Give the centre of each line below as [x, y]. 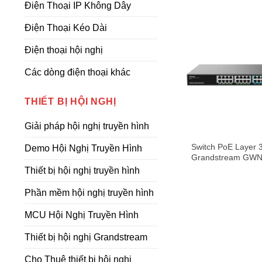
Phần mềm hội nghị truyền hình [89, 193]
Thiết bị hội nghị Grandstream [86, 237]
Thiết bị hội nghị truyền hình [82, 170]
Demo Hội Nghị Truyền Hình [83, 148]
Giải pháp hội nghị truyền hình [87, 126]
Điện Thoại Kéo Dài [66, 28]
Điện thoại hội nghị [64, 50]
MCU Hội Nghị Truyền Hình [82, 215]
